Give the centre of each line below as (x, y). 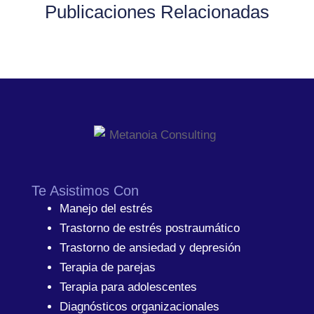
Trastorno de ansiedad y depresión (150, 247)
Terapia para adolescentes (128, 287)
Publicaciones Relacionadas (157, 12)
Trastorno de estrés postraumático (149, 228)
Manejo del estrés (106, 208)
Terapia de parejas (107, 267)
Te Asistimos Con (85, 190)
